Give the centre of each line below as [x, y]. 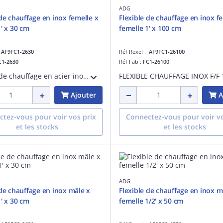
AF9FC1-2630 [17, 51]
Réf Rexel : [134, 51]
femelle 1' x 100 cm [150, 28]
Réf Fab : [131, 61]
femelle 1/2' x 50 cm [151, 201]
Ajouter [83, 95]
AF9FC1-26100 [167, 51]
